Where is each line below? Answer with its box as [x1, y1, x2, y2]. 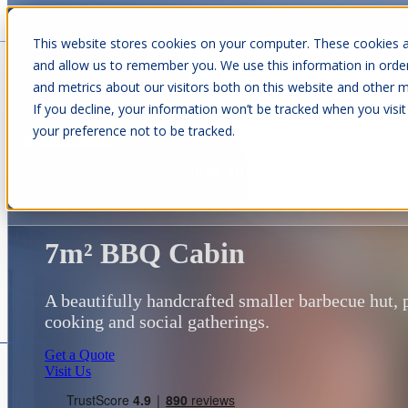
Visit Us [45, 362, 91, 379]
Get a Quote [45, 346, 115, 362]
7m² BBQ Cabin [45, 237, 245, 270]
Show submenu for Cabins [179, 78, 386, 101]
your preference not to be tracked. [33, 122, 235, 139]
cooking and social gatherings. [45, 311, 270, 331]
